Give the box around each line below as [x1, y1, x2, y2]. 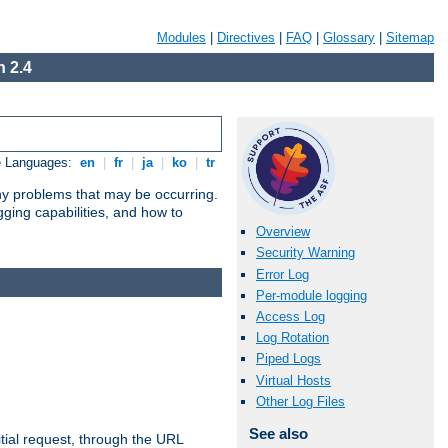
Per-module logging [256, 287, 367, 303]
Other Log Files [256, 393, 345, 409]
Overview [256, 224, 310, 240]
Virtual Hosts [256, 372, 331, 388]
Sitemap [386, 30, 434, 45]
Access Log [256, 308, 325, 324]
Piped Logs [256, 351, 321, 367]
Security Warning [256, 245, 355, 261]
